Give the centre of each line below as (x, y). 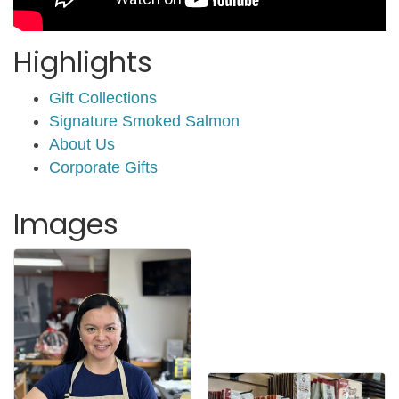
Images (66, 224)
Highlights (83, 61)
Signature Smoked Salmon (144, 121)
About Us (82, 144)
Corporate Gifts (103, 167)
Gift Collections (103, 98)
